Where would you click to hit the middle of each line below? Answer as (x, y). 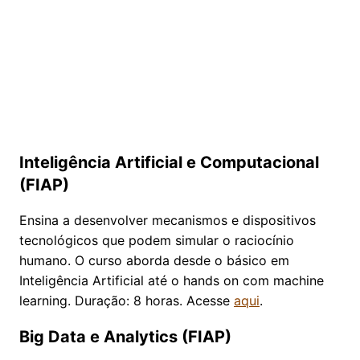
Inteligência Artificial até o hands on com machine (172, 280)
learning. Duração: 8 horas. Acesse (127, 300)
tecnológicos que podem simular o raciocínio (157, 240)
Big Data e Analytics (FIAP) (125, 336)
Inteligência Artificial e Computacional (169, 162)
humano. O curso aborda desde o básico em (154, 260)
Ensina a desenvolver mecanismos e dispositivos (168, 220)
